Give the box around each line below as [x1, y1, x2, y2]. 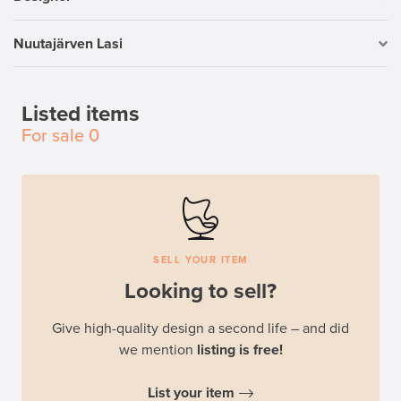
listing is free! [196, 341, 283, 360]
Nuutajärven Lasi [13, 34, 123, 53]
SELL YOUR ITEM [153, 254, 248, 267]
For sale [21, 125, 84, 148]
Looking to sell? [124, 278, 277, 305]
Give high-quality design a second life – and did [52, 320, 349, 338]
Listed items [21, 101, 140, 128]
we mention [118, 341, 197, 360]
